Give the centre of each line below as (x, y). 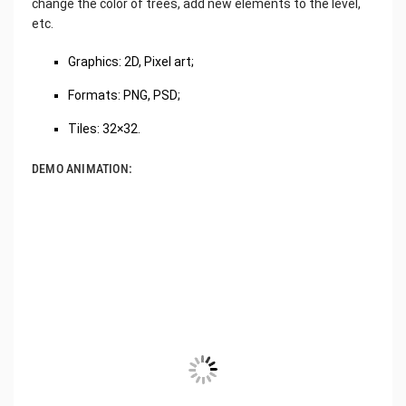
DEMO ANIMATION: (82, 169)
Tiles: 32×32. (104, 129)
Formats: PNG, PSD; (124, 95)
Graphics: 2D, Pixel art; (131, 62)
